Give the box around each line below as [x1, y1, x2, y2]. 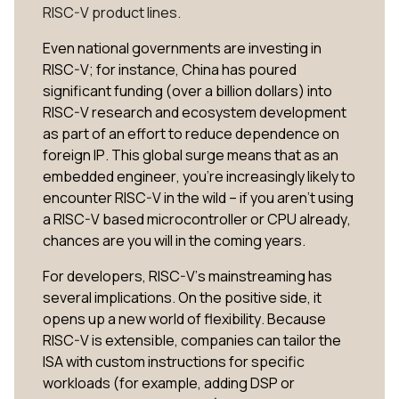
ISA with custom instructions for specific [43, 351, 305, 371]
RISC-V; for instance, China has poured [43, 59, 297, 79]
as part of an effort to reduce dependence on [43, 123, 339, 143]
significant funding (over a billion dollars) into [43, 80, 332, 101]
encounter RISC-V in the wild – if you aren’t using [43, 187, 354, 208]
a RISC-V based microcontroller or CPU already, [43, 208, 351, 229]
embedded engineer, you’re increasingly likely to [43, 166, 355, 186]
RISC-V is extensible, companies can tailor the [43, 330, 341, 350]
